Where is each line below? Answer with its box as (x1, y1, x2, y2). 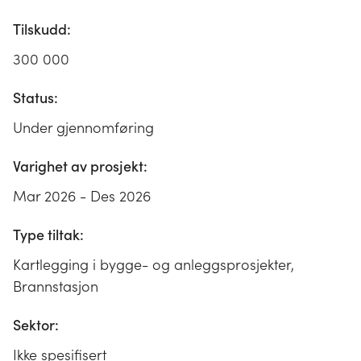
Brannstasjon (13, 276, 98, 296)
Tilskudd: (13, 19, 71, 39)
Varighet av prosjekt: (13, 156, 147, 176)
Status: (13, 88, 58, 107)
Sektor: (13, 315, 59, 334)
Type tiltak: (13, 225, 84, 244)
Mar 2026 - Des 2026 (13, 186, 151, 205)
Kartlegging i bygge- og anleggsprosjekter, (13, 255, 294, 274)
